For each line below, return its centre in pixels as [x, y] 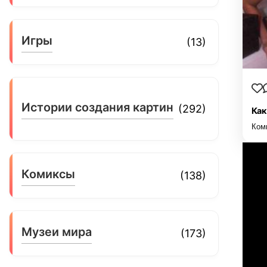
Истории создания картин [98, 107]
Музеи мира [57, 232]
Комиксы [49, 174]
